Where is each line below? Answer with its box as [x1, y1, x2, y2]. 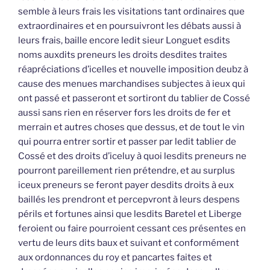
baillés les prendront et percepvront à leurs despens [18, 193, 240, 205]
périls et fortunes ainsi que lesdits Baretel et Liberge [18, 208, 242, 219]
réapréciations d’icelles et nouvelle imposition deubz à [18, 63, 248, 75]
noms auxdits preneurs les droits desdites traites [18, 49, 227, 60]
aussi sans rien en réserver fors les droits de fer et [18, 107, 231, 118]
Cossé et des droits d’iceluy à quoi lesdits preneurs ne [18, 150, 246, 162]
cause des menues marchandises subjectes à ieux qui [18, 78, 245, 89]
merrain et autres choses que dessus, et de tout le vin [18, 121, 245, 133]
